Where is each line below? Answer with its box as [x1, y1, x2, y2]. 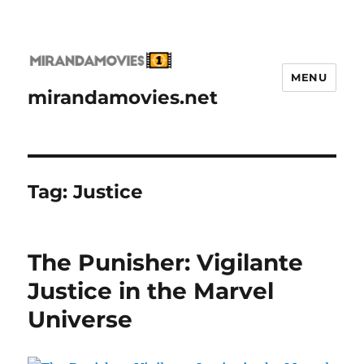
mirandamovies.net [28, 86, 219, 110]
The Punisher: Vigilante [28, 249, 304, 277]
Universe [28, 305, 133, 334]
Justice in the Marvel [28, 277, 275, 305]
